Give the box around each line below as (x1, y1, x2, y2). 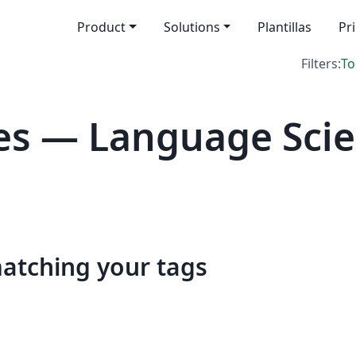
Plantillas (257, 18, 312, 36)
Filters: (301, 55, 341, 72)
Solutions (163, 18, 220, 36)
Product (76, 18, 126, 36)
